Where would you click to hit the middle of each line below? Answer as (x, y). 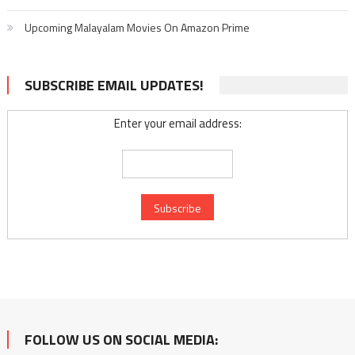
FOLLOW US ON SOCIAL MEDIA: (121, 339)
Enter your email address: (177, 123)
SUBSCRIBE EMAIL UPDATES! (114, 85)
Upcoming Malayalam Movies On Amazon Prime (137, 27)
